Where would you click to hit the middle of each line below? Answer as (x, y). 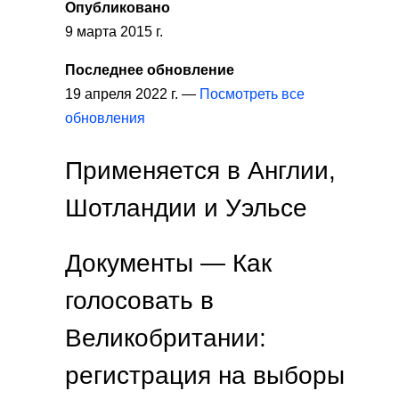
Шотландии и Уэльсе (186, 207)
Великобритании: (166, 337)
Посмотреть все (252, 94)
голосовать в (139, 300)
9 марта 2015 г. (114, 31)
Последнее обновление (150, 69)
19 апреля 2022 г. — (132, 94)
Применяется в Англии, (200, 170)
